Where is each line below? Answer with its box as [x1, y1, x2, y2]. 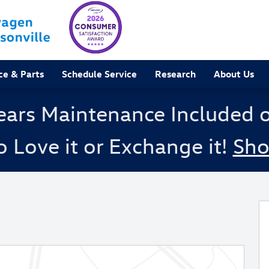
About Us [214, 67, 254, 80]
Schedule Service [62, 67, 137, 80]
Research [155, 67, 196, 80]
